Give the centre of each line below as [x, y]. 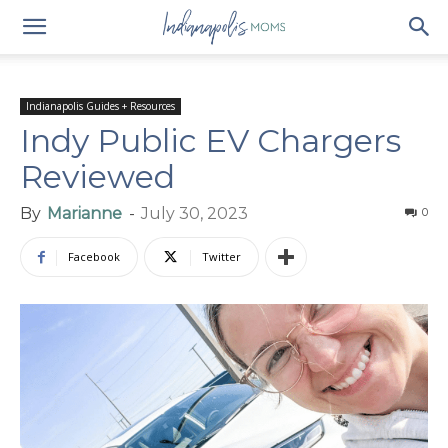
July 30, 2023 [194, 213]
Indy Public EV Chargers [210, 140]
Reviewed [97, 176]
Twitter [221, 256]
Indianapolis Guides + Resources [100, 106]
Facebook [94, 256]
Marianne [84, 213]
